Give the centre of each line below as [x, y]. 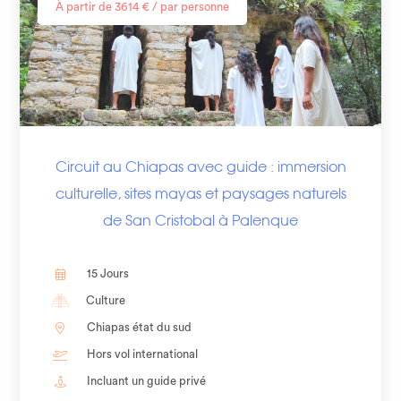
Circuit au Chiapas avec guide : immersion [200, 167]
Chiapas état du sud [140, 328]
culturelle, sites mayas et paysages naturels [200, 194]
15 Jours [108, 274]
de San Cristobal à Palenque [200, 221]
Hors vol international [143, 354]
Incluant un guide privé [147, 381]
